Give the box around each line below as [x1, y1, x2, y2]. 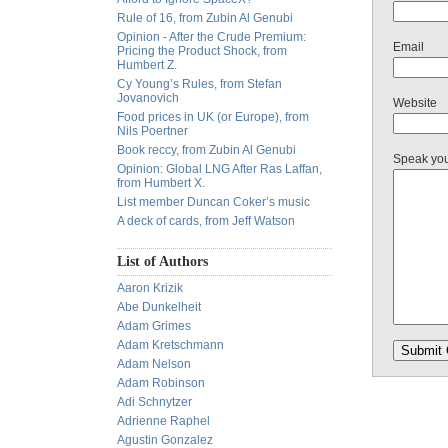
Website [393, 96, 437, 110]
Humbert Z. [117, 58, 177, 72]
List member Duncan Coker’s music [117, 195, 310, 209]
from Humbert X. [117, 176, 205, 190]
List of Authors [117, 254, 208, 269]
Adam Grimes [117, 319, 191, 333]
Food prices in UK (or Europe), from [117, 110, 309, 124]
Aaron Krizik [117, 281, 183, 295]
